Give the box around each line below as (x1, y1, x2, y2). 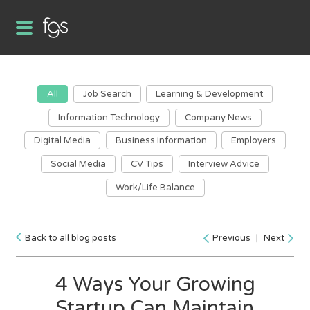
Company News (184, 111, 252, 123)
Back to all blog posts (25, 232, 117, 244)
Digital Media (33, 135, 91, 147)
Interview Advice (188, 158, 259, 170)
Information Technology (58, 111, 161, 123)
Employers (231, 135, 277, 147)
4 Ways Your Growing (55, 272, 255, 296)
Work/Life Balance (115, 182, 195, 194)
